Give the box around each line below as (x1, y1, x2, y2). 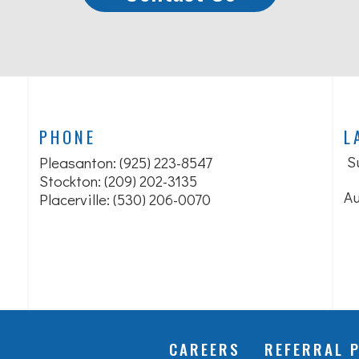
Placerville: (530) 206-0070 (39, 189, 211, 209)
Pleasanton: (39, 152, 119, 172)
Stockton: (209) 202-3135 (39, 171, 197, 191)
